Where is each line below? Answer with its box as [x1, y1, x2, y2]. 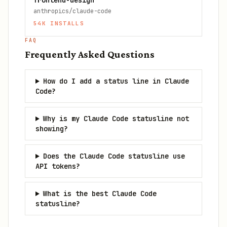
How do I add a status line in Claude [43, 77, 189, 86]
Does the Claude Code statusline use [43, 152, 185, 161]
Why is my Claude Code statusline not [43, 114, 189, 123]
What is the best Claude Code [43, 189, 157, 198]
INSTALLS [46, 20, 84, 27]
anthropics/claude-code [33, 7, 111, 15]
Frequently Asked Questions [25, 49, 155, 60]
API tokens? [35, 162, 80, 171]
